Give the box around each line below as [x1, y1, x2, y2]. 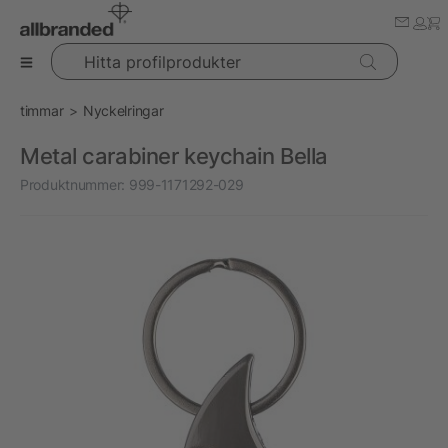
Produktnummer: [20, 176, 126, 193]
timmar [20, 102, 64, 119]
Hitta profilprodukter [49, 44, 177, 61]
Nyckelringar [82, 102, 164, 119]
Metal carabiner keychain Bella [20, 143, 328, 169]
